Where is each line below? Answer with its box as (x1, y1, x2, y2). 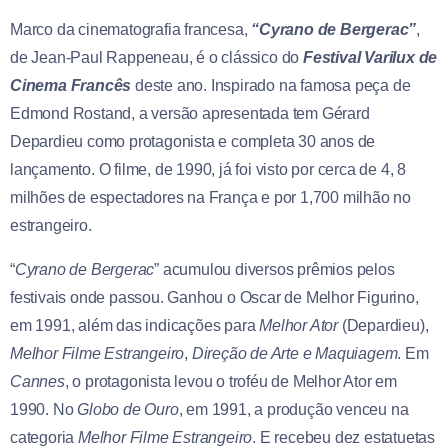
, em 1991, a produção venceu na (178, 400, 409, 418)
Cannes (10, 372, 65, 390)
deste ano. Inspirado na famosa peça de (135, 76, 411, 94)
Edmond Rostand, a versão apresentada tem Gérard (10, 104, 370, 122)
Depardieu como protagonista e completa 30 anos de (10, 132, 376, 150)
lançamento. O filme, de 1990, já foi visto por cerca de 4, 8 (10, 160, 406, 178)
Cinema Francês (10, 76, 132, 94)
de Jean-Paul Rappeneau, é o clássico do (10, 48, 303, 66)
